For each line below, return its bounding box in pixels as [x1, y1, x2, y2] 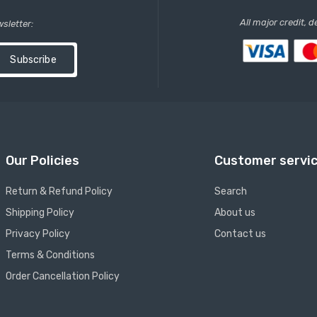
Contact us [214, 228, 266, 240]
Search [214, 185, 247, 197]
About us [214, 207, 255, 219]
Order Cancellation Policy [6, 270, 120, 282]
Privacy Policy [6, 228, 71, 240]
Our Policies [6, 153, 80, 168]
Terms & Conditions [6, 249, 96, 261]
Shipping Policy [6, 207, 75, 219]
